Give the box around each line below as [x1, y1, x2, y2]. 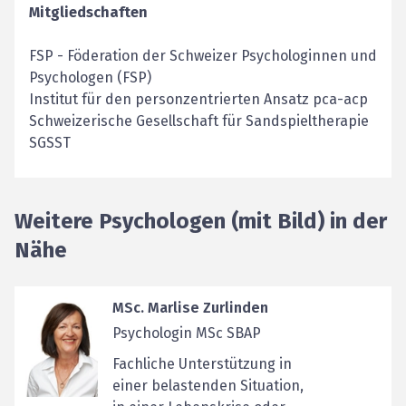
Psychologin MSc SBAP [112, 324, 261, 342]
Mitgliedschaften [29, 4, 148, 21]
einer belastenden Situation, [112, 377, 304, 394]
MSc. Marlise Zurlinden [112, 299, 268, 316]
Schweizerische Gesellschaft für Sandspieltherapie [29, 112, 369, 130]
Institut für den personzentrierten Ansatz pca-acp [29, 91, 368, 108]
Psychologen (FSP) [29, 69, 151, 86]
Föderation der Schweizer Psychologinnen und [67, 47, 377, 64]
